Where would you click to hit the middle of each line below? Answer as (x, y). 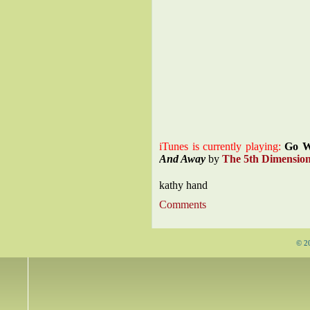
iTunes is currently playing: (222, 146)
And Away (182, 159)
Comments (183, 204)
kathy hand (183, 185)
